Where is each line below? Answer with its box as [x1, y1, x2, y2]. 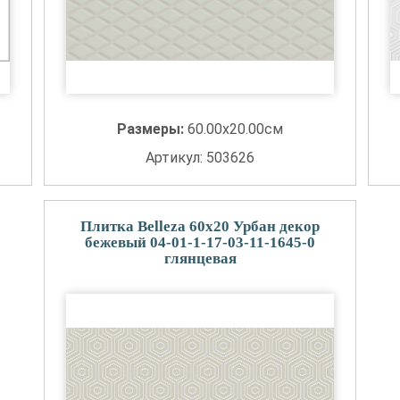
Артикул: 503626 [145, 149, 254, 166]
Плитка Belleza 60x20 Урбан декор [80, 218, 320, 235]
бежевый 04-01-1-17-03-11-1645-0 [85, 234, 315, 251]
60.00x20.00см [187, 121, 283, 137]
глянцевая [163, 250, 237, 267]
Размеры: [116, 121, 187, 137]
